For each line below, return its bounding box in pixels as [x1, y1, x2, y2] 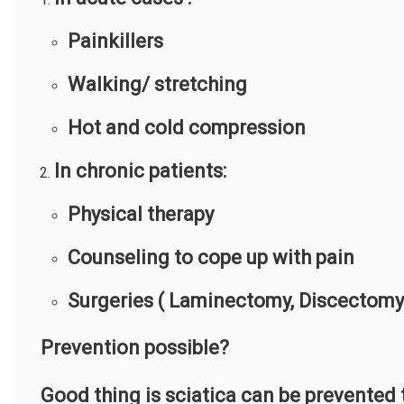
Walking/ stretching [68, 73, 247, 96]
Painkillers [68, 30, 163, 53]
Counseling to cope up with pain [68, 246, 354, 270]
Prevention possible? [41, 336, 229, 360]
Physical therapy [68, 203, 214, 226]
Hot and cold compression [68, 116, 306, 140]
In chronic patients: [54, 160, 226, 183]
